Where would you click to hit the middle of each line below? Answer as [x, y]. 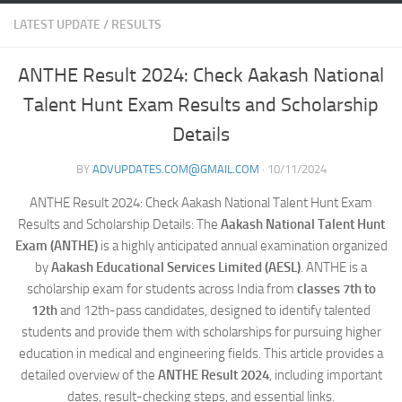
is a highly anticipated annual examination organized [242, 246]
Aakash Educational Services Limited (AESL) [176, 267]
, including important [325, 375]
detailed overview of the [89, 375]
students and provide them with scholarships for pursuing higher [201, 332]
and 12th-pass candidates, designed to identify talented [214, 310]
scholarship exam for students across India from [162, 289]
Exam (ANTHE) [56, 246]
